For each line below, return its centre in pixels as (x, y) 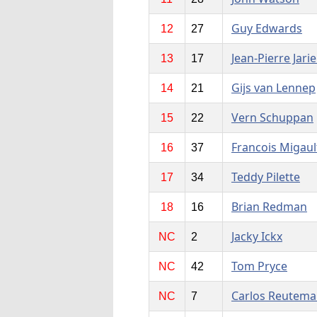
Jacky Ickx (257, 237)
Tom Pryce (259, 266)
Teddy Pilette (265, 177)
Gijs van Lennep (273, 88)
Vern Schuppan (272, 118)
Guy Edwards (266, 29)
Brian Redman (269, 207)
